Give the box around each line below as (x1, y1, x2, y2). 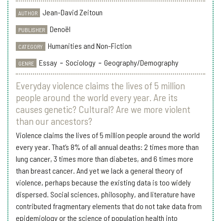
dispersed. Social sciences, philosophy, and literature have (16, 189, 195, 199)
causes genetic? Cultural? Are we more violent (16, 103, 190, 115)
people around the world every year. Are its (16, 91, 178, 103)
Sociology (65, 57, 96, 67)
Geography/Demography (104, 57, 179, 67)
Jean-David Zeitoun (42, 7, 103, 17)
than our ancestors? (16, 114, 92, 127)
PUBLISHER (18, 26, 45, 33)
